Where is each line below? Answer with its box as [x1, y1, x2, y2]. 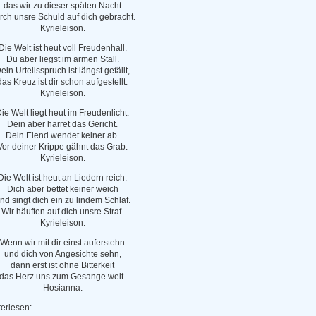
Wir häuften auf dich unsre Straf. [1, 207, 123, 217]
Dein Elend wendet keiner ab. [6, 130, 119, 140]
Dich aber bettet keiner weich [6, 184, 119, 194]
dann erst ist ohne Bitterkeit [11, 260, 114, 270]
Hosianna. [42, 283, 83, 293]
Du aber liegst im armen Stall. [6, 54, 119, 64]
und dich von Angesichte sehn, [4, 249, 121, 259]
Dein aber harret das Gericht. [7, 119, 118, 129]
